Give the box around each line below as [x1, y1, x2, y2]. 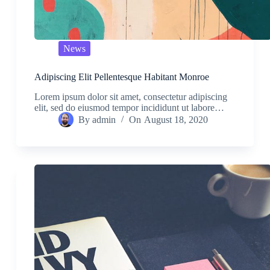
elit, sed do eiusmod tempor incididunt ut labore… [34, 102, 224, 113]
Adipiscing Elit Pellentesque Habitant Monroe [34, 72, 209, 83]
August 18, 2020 [143, 115, 208, 125]
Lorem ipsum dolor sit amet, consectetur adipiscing [34, 92, 227, 102]
